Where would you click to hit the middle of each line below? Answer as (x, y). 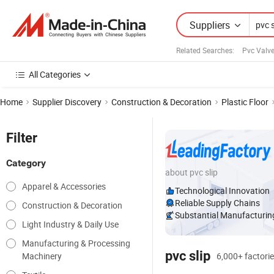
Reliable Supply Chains (217, 203)
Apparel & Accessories (64, 186)
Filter (22, 138)
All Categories (55, 74)
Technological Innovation (222, 191)
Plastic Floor (245, 102)
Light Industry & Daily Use (70, 224)
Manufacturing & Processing (76, 243)
